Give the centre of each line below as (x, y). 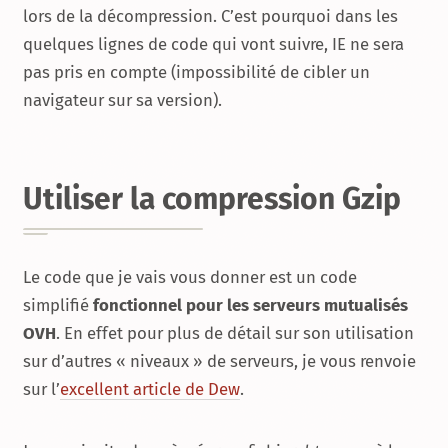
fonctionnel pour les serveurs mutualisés (250, 305)
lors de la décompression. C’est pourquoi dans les (210, 15)
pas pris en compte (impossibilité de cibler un (196, 71)
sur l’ (41, 389)
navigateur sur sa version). (122, 99)
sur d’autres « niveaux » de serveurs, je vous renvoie (219, 361)
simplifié (58, 305)
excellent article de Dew (150, 389)
